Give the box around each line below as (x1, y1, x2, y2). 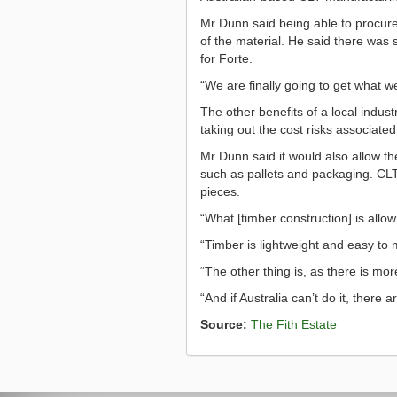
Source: (199, 316, 247, 331)
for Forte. (199, 51, 253, 66)
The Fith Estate (250, 316, 337, 331)
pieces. (199, 183, 240, 198)
